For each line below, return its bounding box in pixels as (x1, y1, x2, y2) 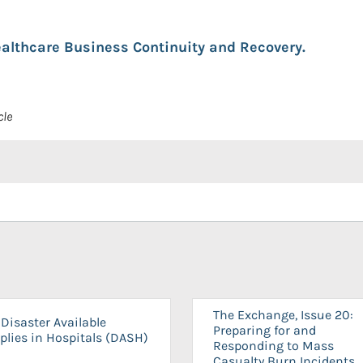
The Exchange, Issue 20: (213, 307, 353, 322)
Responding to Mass (213, 338, 334, 353)
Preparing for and (213, 322, 316, 338)
